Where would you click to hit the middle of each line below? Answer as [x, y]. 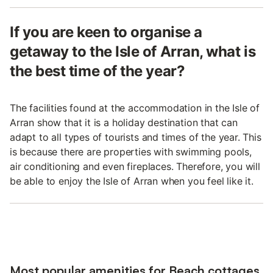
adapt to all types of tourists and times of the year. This [136, 137]
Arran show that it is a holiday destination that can [124, 122]
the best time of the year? [97, 71]
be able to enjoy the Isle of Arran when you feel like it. [132, 181]
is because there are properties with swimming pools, [131, 152]
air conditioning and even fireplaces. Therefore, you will [135, 166]
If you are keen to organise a [106, 32]
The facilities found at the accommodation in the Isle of [135, 108]
